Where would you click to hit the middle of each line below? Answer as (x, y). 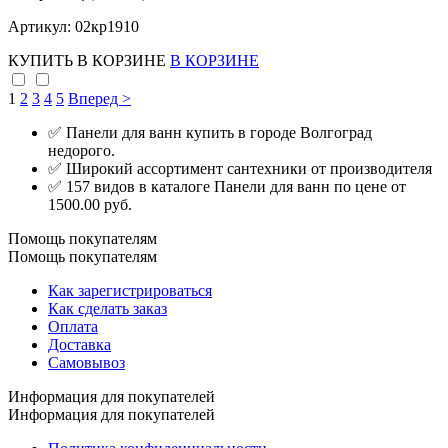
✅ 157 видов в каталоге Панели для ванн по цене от (227, 187)
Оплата (73, 327)
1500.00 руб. (90, 205)
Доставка (79, 345)
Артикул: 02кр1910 (73, 27)
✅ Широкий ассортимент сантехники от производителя (240, 169)
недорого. (81, 151)
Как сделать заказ (107, 309)
